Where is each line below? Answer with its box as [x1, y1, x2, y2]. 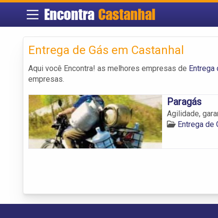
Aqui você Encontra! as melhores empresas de [28, 63, 189, 73]
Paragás [166, 95, 201, 108]
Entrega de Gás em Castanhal [28, 43, 184, 57]
